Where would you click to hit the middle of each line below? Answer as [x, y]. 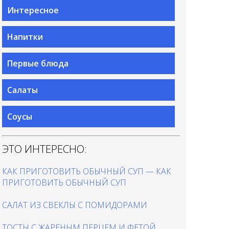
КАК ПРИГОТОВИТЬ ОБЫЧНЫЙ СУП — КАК [87, 171]
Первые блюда [38, 63]
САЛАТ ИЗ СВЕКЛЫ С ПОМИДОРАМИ [75, 205]
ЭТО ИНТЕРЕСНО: [44, 148]
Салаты [22, 90]
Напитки [25, 37]
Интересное [33, 10]
